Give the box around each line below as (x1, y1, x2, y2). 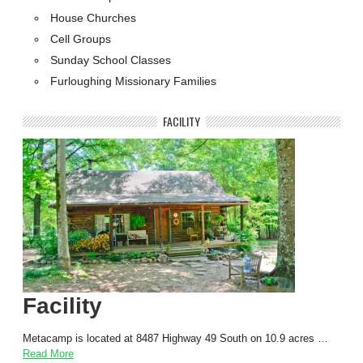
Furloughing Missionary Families (50, 75, 217, 88)
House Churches (50, 11, 137, 24)
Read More (23, 347, 74, 360)
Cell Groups (50, 32, 112, 45)
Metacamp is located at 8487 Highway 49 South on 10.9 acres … (23, 331, 328, 344)
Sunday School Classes (50, 53, 172, 67)
